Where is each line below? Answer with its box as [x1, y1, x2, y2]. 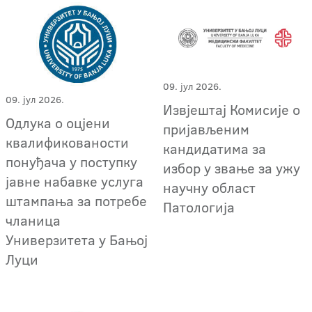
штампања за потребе [6, 191, 147, 211]
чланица [6, 210, 61, 231]
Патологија [163, 197, 235, 217]
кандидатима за [163, 139, 267, 159]
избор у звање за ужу [163, 158, 301, 178]
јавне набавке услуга [6, 171, 143, 192]
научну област [163, 178, 256, 198]
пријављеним [163, 119, 250, 139]
